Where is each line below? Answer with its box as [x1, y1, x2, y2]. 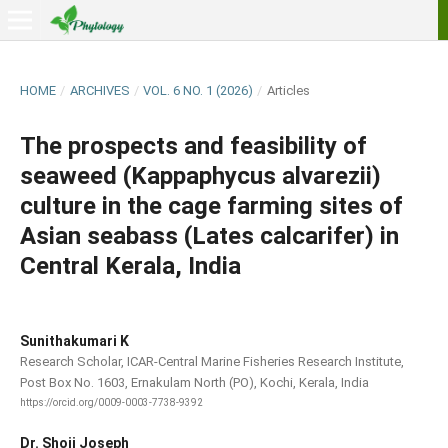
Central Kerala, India [19, 251, 241, 280]
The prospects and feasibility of [19, 131, 367, 160]
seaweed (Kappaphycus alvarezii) [19, 161, 381, 190]
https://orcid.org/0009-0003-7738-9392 [19, 397, 203, 409]
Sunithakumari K [19, 332, 129, 349]
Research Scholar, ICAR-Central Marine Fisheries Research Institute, [19, 353, 404, 369]
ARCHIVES [69, 82, 130, 98]
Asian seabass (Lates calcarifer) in [19, 221, 399, 250]
